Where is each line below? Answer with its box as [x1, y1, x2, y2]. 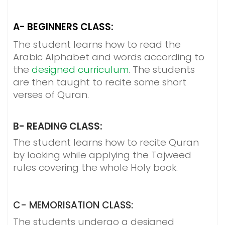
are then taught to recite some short [13, 75, 186, 89]
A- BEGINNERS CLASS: [13, 20, 114, 34]
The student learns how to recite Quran [13, 136, 199, 150]
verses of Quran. [13, 88, 91, 102]
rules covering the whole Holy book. [13, 161, 178, 175]
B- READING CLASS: [13, 120, 102, 134]
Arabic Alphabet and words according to [13, 50, 204, 64]
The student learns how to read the [13, 38, 181, 52]
